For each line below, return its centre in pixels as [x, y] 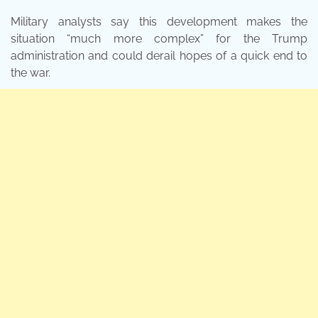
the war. [31, 73]
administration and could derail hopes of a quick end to [159, 56]
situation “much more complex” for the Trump [159, 39]
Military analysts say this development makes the [159, 22]
